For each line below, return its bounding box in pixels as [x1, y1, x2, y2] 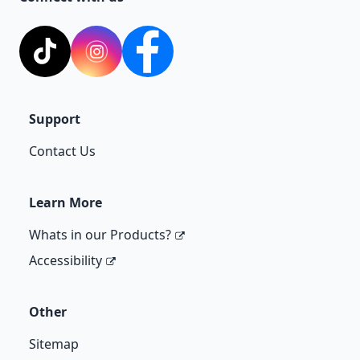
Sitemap [29, 334, 79, 353]
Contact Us [29, 141, 96, 160]
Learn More [29, 193, 102, 211]
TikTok [43, 51, 84, 69]
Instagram [95, 51, 159, 69]
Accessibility [29, 251, 102, 269]
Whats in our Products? [29, 225, 171, 243]
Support [29, 109, 80, 128]
